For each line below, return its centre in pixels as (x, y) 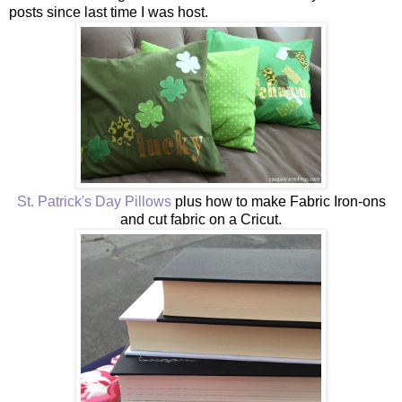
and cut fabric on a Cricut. (201, 219)
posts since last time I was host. (109, 12)
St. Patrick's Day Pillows (94, 201)
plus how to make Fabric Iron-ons (278, 201)
